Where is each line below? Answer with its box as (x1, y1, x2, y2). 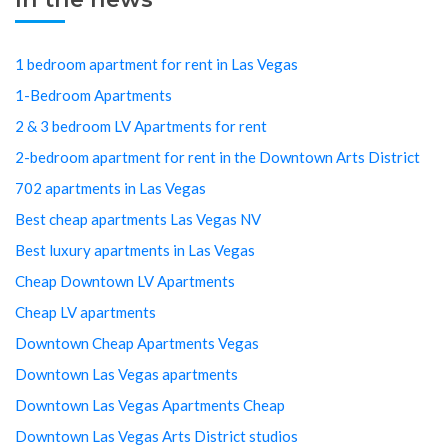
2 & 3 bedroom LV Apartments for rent (15, 117, 267, 136)
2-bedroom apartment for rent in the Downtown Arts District (15, 148, 420, 167)
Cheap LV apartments (15, 303, 156, 322)
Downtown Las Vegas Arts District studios (15, 427, 298, 446)
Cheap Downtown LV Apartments (15, 272, 235, 291)
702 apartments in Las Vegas (15, 179, 206, 198)
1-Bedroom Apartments (15, 86, 172, 105)
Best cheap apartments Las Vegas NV (15, 210, 261, 229)
